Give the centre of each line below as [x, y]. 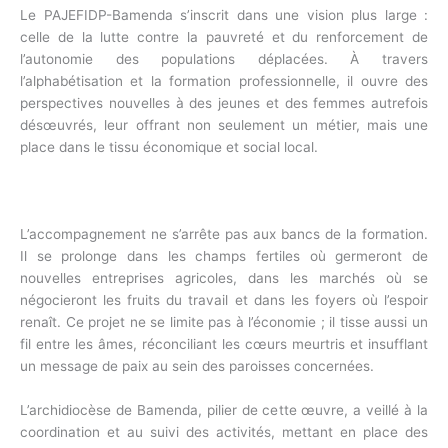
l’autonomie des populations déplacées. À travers [224, 58]
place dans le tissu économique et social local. [169, 146]
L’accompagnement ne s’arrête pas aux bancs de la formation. [224, 234]
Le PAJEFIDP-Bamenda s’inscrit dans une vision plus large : [224, 14]
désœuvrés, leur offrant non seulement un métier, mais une [224, 124]
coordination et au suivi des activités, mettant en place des [224, 432]
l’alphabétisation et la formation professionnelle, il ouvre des [224, 80]
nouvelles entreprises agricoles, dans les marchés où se [224, 278]
